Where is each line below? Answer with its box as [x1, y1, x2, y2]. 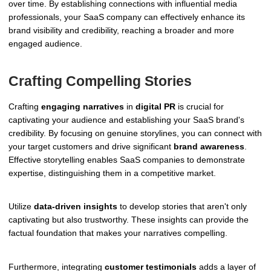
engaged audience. [8, 38, 82, 48]
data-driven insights [34, 201, 117, 212]
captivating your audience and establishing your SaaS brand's [8, 114, 244, 125]
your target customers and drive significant [8, 141, 174, 151]
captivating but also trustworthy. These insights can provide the [8, 215, 249, 225]
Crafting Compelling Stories [8, 73, 192, 90]
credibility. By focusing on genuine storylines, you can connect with [8, 128, 262, 138]
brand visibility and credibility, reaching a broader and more [8, 25, 234, 35]
